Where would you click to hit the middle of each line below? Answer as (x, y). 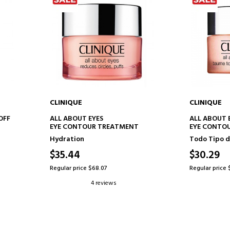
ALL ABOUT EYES (76, 119)
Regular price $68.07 (78, 168)
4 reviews (103, 183)
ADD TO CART (103, 117)
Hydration (67, 139)
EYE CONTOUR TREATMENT (94, 127)
